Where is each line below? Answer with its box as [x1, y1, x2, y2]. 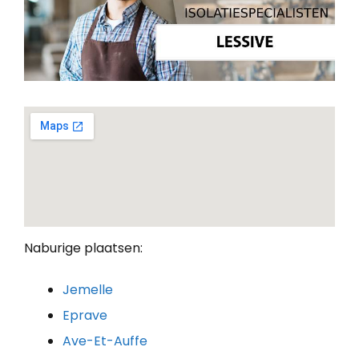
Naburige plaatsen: [24, 238, 143, 257]
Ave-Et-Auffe [63, 331, 147, 350]
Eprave [63, 305, 107, 325]
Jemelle [63, 280, 113, 299]
